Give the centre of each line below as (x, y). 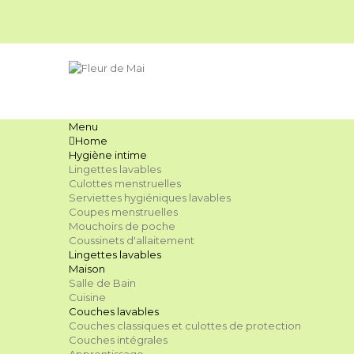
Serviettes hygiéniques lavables (150, 198)
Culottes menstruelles (125, 183)
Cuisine (87, 297)
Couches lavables (114, 311)
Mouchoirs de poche (122, 226)
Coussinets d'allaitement (132, 240)
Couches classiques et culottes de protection (185, 326)
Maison (87, 269)
